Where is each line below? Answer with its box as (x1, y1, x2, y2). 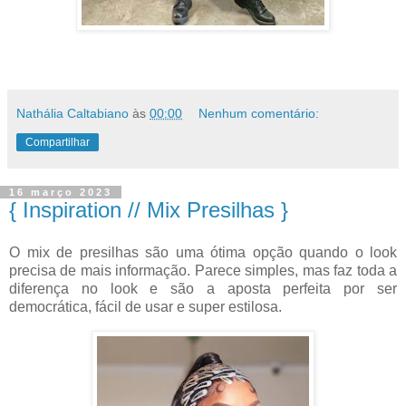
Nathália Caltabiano (16, 105, 129, 121)
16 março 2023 (9, 186, 112, 198)
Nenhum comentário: (198, 105, 320, 121)
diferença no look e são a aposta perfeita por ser (9, 281, 397, 297)
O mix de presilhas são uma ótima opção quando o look (9, 245, 397, 261)
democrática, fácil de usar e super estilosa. (9, 299, 282, 315)
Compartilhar (25, 135, 90, 149)
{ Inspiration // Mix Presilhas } (9, 197, 288, 222)
